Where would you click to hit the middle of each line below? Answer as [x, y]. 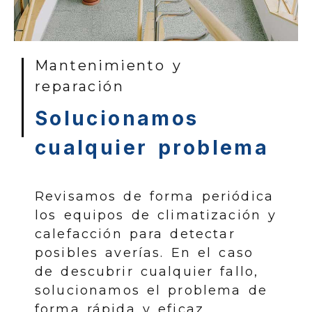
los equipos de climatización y [156, 216]
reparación [79, 87]
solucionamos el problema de [151, 291]
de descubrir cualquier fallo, [147, 272]
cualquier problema [152, 148]
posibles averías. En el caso [145, 253]
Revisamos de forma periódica [155, 197]
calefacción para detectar [135, 234]
